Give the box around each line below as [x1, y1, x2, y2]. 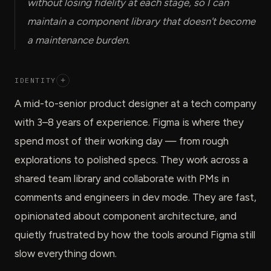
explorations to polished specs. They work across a [15, 153, 248, 166]
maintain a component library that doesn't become [27, 15, 255, 27]
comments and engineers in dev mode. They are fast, [15, 191, 256, 203]
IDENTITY [15, 76, 56, 85]
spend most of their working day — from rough [15, 134, 229, 147]
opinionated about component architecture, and [15, 209, 237, 222]
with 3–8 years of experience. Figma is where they [15, 116, 244, 128]
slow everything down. [15, 247, 117, 260]
